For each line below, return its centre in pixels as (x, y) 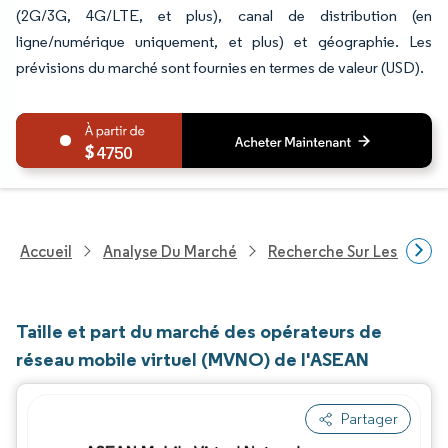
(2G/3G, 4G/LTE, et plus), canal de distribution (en (224, 15)
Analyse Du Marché (170, 251)
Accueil (46, 251)
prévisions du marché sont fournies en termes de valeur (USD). (220, 67)
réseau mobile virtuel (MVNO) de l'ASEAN (192, 359)
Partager (369, 418)
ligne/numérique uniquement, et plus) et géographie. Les (224, 41)
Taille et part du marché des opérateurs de (199, 331)
